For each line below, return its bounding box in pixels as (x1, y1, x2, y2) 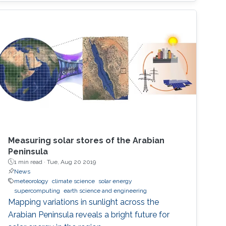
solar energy (98, 177, 133, 185)
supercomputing (14, 187, 61, 194)
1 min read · (14, 158, 47, 165)
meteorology (14, 177, 49, 185)
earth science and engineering (64, 187, 147, 194)
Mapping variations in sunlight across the (8, 197, 159, 207)
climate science (52, 177, 95, 185)
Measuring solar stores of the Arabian (8, 135, 165, 145)
